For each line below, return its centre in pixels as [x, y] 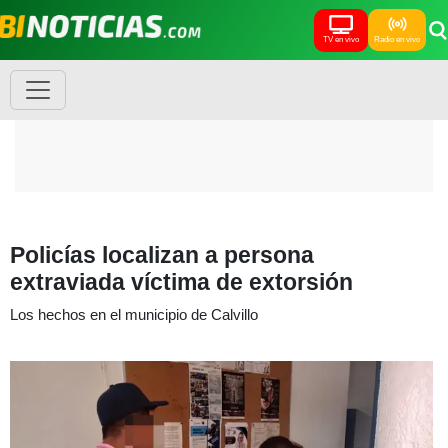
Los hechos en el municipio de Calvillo [134, 314]
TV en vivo [341, 39]
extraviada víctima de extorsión [181, 282]
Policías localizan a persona [162, 255]
